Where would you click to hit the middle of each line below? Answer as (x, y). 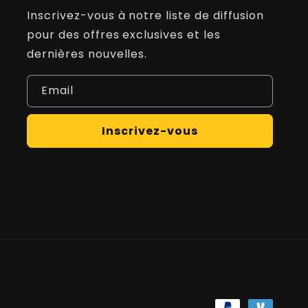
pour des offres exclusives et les (124, 35)
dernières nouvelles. (87, 54)
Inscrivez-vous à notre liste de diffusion (145, 15)
